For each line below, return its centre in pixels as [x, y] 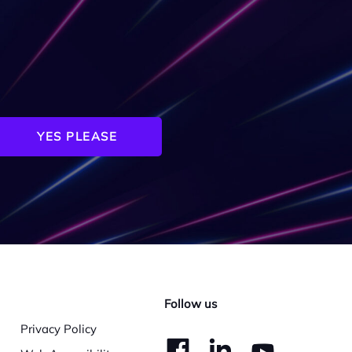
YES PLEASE [77, 137]
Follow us [190, 304]
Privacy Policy [59, 328]
